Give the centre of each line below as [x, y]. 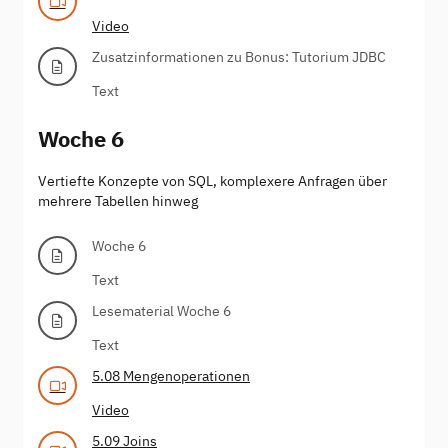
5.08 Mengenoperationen [171, 375]
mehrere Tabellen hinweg [118, 200]
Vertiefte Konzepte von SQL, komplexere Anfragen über [212, 180]
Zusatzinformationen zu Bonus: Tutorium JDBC [239, 56]
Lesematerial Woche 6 [161, 310]
